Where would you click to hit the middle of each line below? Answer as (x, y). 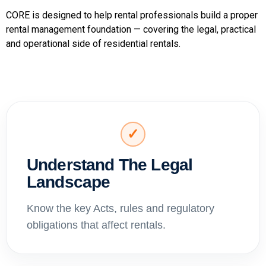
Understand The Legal (110, 164)
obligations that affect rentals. (96, 225)
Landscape (69, 182)
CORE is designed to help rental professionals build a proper (132, 15)
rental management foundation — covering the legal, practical (131, 29)
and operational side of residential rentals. (93, 43)
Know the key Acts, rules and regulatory (121, 208)
